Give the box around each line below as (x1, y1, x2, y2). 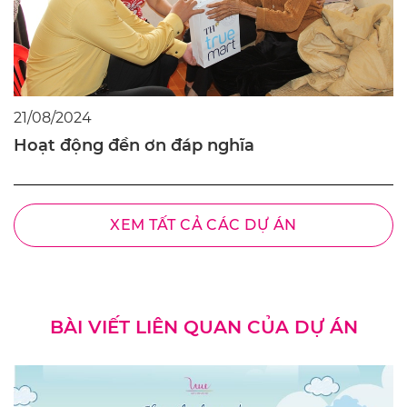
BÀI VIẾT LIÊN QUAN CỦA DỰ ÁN (49, 315, 358, 338)
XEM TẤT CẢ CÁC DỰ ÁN (110, 215, 297, 233)
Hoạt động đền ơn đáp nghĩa (14, 134, 254, 155)
